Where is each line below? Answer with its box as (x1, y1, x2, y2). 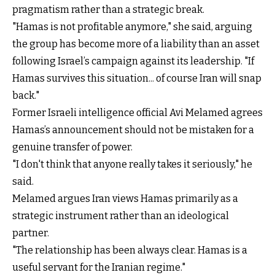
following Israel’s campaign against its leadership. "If (12, 55, 254, 67)
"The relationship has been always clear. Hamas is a (12, 244, 247, 256)
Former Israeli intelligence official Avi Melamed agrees (12, 106, 263, 118)
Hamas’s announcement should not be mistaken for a (12, 123, 254, 136)
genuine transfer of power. (12, 141, 133, 153)
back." (12, 89, 39, 101)
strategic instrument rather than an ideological (12, 209, 229, 222)
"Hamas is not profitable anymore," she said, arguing (12, 20, 252, 33)
